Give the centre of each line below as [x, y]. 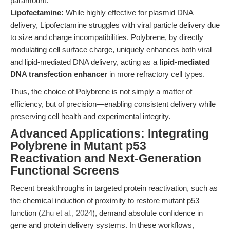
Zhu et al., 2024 [67, 213]
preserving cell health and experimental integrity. [90, 116]
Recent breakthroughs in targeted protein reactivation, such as [114, 188]
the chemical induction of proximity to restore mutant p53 [105, 200]
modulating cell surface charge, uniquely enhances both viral [111, 50]
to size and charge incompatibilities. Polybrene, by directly [107, 37]
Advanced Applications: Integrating [110, 134]
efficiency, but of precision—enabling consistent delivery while [113, 104]
